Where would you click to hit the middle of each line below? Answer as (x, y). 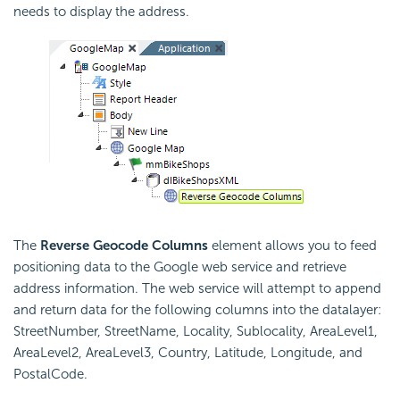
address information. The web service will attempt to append (197, 288)
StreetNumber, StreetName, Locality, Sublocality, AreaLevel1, (196, 331)
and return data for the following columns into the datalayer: (197, 309)
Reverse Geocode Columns (124, 245)
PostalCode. (50, 374)
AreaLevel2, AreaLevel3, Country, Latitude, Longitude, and (188, 352)
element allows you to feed (292, 245)
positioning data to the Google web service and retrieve (180, 267)
